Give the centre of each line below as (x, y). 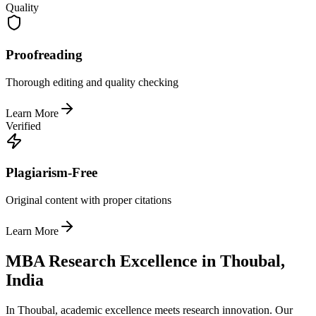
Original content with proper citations (89, 200)
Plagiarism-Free (51, 173)
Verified (23, 126)
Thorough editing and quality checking (92, 82)
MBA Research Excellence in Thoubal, (145, 261)
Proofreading (44, 54)
